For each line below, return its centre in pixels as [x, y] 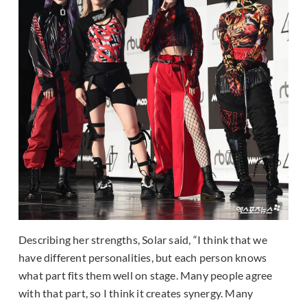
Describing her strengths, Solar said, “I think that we [143, 240]
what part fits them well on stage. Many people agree [146, 275]
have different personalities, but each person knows [143, 258]
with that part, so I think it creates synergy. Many [136, 293]
